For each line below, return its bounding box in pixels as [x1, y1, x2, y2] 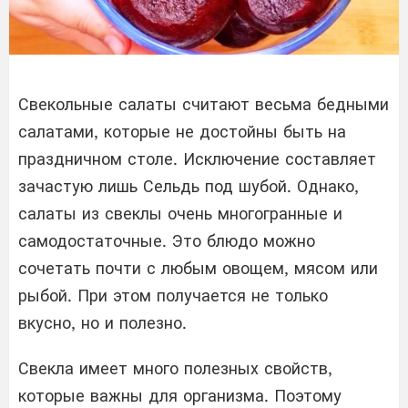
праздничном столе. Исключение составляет [18, 148, 376, 168]
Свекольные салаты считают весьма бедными [18, 94, 389, 114]
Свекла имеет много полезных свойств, [18, 358, 332, 378]
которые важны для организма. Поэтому [18, 385, 342, 405]
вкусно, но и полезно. [18, 312, 187, 332]
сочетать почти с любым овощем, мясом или [18, 258, 378, 278]
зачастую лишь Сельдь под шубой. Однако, [18, 176, 359, 196]
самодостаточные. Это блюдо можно [18, 230, 315, 250]
